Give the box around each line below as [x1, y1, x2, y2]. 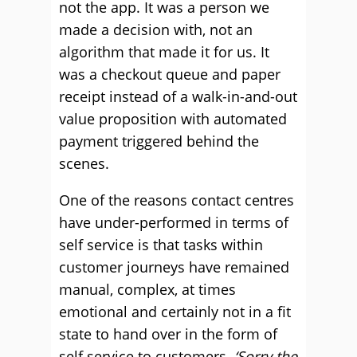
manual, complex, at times [59, 280, 236, 299]
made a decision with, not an [59, 20, 253, 39]
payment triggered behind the [59, 131, 259, 151]
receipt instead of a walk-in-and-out [59, 87, 297, 106]
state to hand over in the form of [59, 324, 277, 343]
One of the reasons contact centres [59, 190, 294, 210]
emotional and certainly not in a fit [59, 302, 291, 321]
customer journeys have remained [59, 257, 289, 277]
